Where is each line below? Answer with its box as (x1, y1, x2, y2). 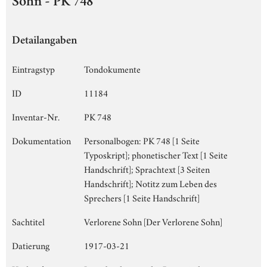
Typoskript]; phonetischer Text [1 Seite (84, 147, 228, 161)
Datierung (12, 238, 49, 252)
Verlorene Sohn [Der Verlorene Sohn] (84, 214, 222, 228)
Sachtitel (12, 214, 45, 228)
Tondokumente (84, 61, 141, 75)
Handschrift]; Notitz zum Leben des (84, 176, 217, 190)
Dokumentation (12, 133, 71, 147)
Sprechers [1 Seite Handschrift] (84, 190, 200, 204)
